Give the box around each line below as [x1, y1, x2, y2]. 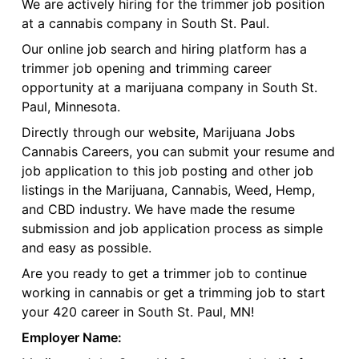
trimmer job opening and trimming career [21, 60, 272, 77]
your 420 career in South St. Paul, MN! [21, 304, 254, 321]
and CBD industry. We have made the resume [21, 201, 295, 218]
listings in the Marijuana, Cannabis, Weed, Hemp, [21, 182, 315, 199]
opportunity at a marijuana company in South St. [21, 79, 317, 96]
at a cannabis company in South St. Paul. [21, 15, 269, 32]
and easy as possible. [21, 240, 151, 256]
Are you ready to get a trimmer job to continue [21, 265, 307, 282]
